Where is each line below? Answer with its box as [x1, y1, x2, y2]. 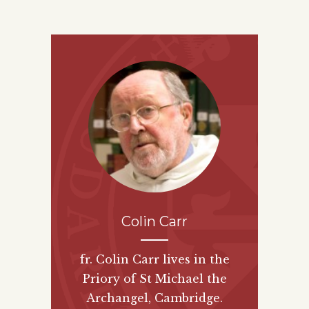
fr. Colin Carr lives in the [79, 252, 230, 266]
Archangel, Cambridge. [86, 290, 223, 305]
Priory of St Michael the [82, 271, 227, 286]
